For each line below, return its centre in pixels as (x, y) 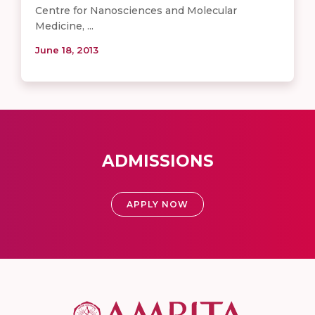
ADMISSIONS (157, 161)
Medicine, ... (64, 26)
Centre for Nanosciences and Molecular (136, 10)
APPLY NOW (157, 204)
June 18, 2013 (67, 50)
